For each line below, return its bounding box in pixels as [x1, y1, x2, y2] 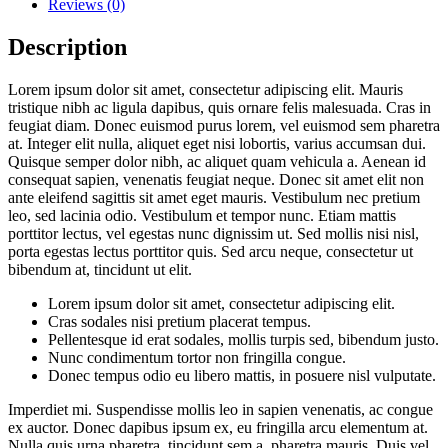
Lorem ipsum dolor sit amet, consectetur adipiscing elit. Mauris [8, 80, 403, 98]
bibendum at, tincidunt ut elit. [8, 260, 192, 278]
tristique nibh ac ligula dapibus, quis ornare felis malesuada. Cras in [8, 98, 431, 116]
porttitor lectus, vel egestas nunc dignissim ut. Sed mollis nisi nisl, [8, 224, 419, 242]
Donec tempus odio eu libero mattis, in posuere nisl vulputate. [48, 366, 436, 384]
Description [8, 33, 127, 60]
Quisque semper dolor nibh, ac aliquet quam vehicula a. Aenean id [8, 152, 426, 170]
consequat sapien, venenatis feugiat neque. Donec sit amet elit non [8, 170, 424, 188]
